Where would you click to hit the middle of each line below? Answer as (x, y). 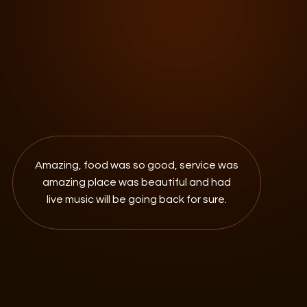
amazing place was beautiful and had (136, 182)
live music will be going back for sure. (136, 199)
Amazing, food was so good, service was (136, 165)
